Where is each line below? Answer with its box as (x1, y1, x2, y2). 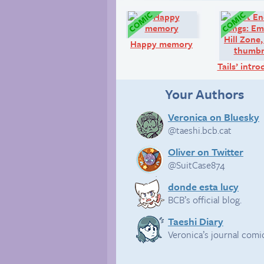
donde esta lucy (167, 179, 239, 194)
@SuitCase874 (167, 157, 225, 172)
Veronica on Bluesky (167, 109, 259, 124)
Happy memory (130, 37, 193, 50)
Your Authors (165, 84, 244, 104)
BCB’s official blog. (167, 193, 242, 207)
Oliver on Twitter (167, 144, 243, 159)
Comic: (199, 9, 227, 22)
